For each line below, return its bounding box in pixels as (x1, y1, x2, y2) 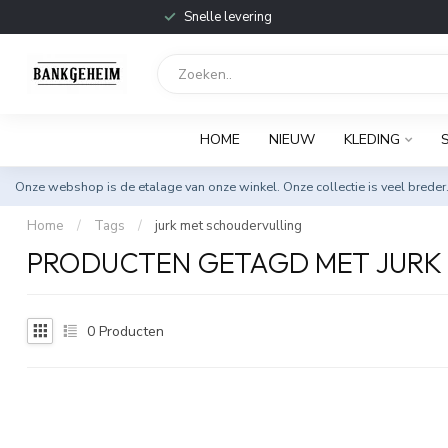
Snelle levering (183, 8, 272, 26)
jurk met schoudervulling (155, 217, 302, 235)
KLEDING (343, 130, 400, 149)
